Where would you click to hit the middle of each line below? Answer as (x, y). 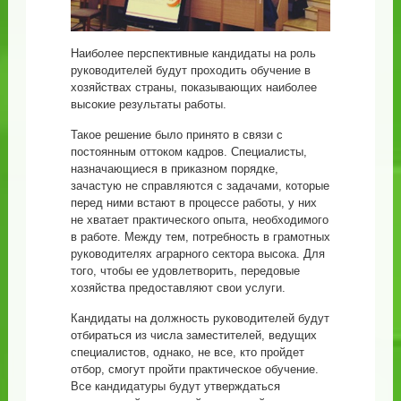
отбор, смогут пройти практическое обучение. (194, 369)
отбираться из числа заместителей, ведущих (193, 335)
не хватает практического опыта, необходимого (199, 219)
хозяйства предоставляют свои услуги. (178, 287)
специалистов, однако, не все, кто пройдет (187, 352)
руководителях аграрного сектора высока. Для (197, 253)
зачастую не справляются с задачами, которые (200, 185)
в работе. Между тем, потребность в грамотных (200, 236)
